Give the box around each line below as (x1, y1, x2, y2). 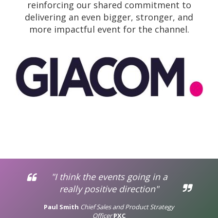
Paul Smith (44, 202, 79, 211)
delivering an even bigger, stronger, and (25, 11, 193, 23)
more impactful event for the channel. (29, 23, 189, 35)
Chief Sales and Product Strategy (80, 202, 174, 211)
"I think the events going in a (51, 171, 167, 182)
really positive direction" (59, 183, 159, 195)
